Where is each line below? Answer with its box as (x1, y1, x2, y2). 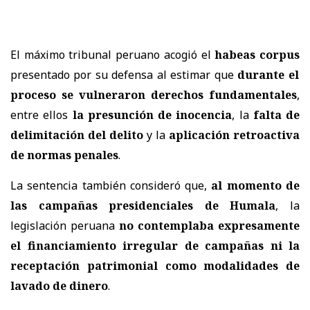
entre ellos (10, 107, 73, 122)
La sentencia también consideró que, (10, 177, 212, 193)
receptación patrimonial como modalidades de (10, 257, 300, 273)
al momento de (211, 177, 300, 193)
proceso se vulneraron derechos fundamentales (10, 86, 297, 102)
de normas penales (10, 147, 118, 163)
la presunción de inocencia (72, 107, 232, 122)
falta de (253, 107, 300, 122)
